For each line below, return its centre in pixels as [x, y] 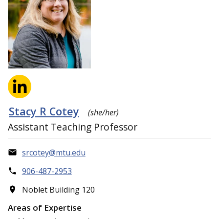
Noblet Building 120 [58, 190]
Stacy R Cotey [44, 111]
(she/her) [103, 112]
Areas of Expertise [45, 207]
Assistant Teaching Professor [73, 127]
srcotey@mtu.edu [54, 153]
